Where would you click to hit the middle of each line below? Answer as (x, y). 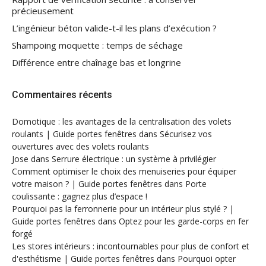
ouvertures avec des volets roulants (80, 147)
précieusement (43, 11)
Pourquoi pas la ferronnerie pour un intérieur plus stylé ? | (123, 209)
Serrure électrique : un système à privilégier (134, 159)
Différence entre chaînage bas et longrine (96, 63)
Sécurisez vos (186, 134)
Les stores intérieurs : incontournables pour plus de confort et (131, 246)
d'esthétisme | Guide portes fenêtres (83, 259)
